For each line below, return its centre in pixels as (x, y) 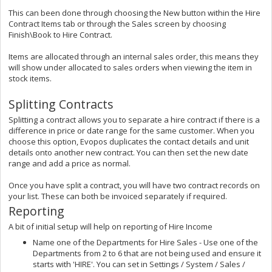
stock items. (30, 78)
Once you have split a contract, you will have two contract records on (134, 185)
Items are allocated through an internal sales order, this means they (134, 56)
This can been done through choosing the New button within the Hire (134, 12)
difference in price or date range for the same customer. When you (131, 130)
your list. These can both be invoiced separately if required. (118, 196)
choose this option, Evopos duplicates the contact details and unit (129, 141)
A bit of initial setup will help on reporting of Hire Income (110, 226)
